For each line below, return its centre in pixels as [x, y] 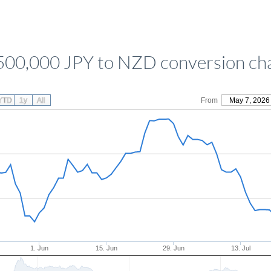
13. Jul [241, 248]
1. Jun [40, 248]
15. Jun [107, 248]
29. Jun [174, 248]
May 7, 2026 [249, 100]
